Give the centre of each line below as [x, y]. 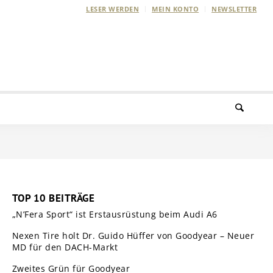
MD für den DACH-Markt [65, 247]
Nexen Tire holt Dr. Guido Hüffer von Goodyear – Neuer [133, 236]
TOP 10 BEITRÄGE [53, 198]
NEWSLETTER [234, 9]
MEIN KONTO [175, 9]
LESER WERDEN [113, 9]
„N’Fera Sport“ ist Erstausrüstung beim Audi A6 [115, 214]
